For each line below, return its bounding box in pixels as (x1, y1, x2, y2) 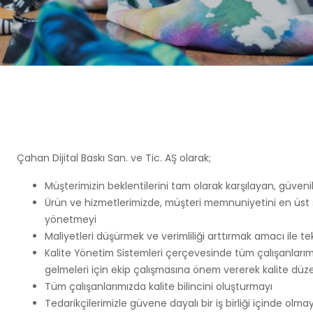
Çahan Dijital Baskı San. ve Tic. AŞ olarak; (17, 151, 211, 165)
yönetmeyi (45, 212, 96, 226)
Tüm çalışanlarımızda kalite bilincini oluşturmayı (45, 279, 272, 293)
